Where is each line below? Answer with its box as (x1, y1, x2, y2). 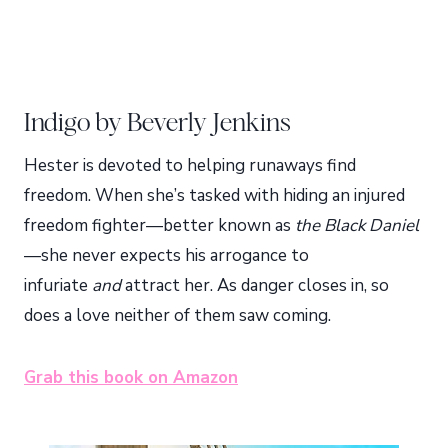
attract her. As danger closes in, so (121, 274, 389, 298)
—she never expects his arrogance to (24, 244, 309, 268)
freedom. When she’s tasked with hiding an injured (24, 184, 405, 208)
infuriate (24, 274, 92, 298)
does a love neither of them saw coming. (24, 304, 331, 328)
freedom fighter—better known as (24, 214, 295, 238)
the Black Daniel (295, 214, 419, 238)
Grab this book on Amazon (24, 366, 238, 390)
